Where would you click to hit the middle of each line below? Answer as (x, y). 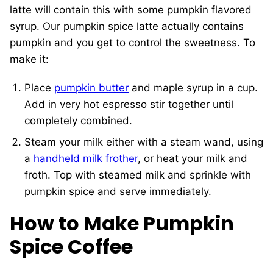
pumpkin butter (91, 88)
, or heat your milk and (193, 159)
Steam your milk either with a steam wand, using (144, 142)
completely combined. (78, 121)
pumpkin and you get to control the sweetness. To (133, 43)
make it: (29, 59)
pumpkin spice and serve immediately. (118, 192)
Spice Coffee (71, 247)
